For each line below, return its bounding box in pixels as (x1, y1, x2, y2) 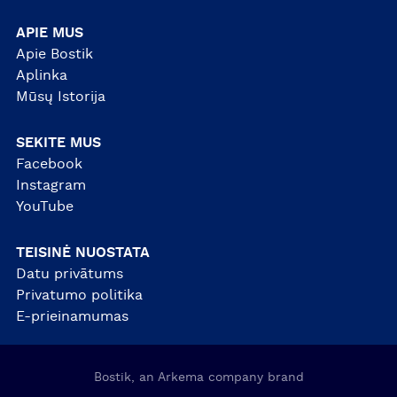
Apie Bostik (15, 47, 93, 62)
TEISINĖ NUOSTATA (15, 245, 150, 261)
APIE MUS (15, 26, 83, 41)
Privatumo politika (15, 288, 143, 303)
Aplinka (15, 68, 67, 83)
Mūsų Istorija (15, 90, 105, 105)
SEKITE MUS (15, 136, 101, 151)
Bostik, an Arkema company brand (93, 371, 304, 385)
